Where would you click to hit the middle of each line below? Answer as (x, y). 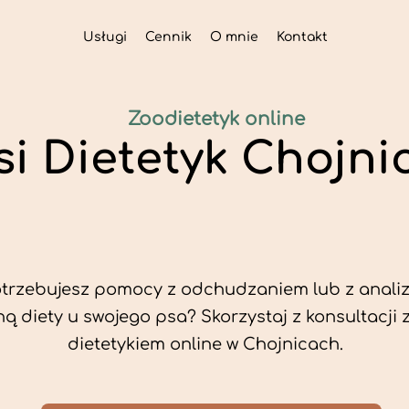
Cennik (168, 37)
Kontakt (302, 37)
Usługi (105, 37)
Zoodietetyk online (216, 119)
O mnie (234, 37)
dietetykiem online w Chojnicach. (205, 344)
